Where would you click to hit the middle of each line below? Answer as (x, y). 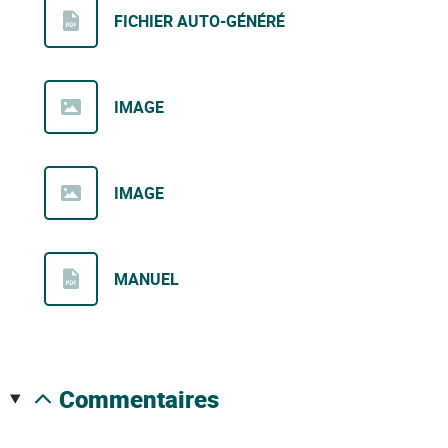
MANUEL (146, 279)
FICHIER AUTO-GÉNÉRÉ (199, 21)
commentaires (146, 399)
